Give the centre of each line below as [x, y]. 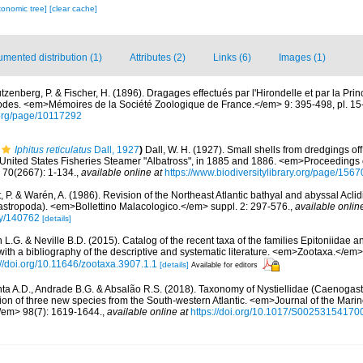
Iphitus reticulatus [53, 150]
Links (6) [232, 58]
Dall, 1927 [115, 150]
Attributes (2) [158, 58]
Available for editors [224, 265]
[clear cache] [73, 9]
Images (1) [302, 58]
